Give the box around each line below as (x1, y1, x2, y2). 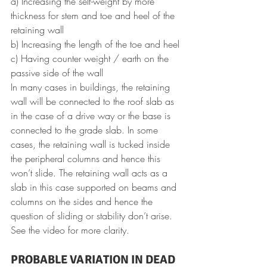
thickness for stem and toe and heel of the (11, 8, 178, 22)
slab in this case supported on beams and (11, 180, 179, 194)
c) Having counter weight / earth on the (11, 51, 172, 65)
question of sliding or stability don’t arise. (11, 209, 172, 222)
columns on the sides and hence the (11, 194, 156, 208)
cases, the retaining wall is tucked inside (11, 137, 173, 151)
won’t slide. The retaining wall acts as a (11, 166, 170, 179)
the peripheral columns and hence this (11, 151, 163, 165)
